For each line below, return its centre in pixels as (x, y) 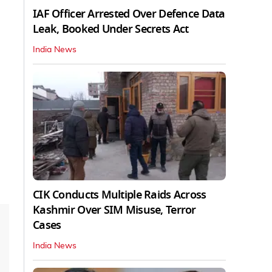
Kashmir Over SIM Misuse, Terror (114, 210)
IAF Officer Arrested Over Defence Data (129, 14)
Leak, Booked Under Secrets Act (111, 29)
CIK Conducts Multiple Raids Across (120, 195)
